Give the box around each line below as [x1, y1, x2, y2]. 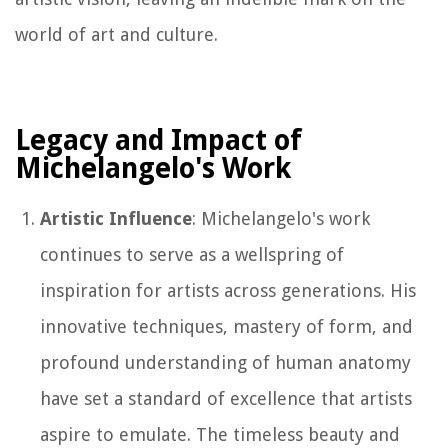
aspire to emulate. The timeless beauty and [40, 423, 400, 445]
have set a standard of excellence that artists [40, 387, 412, 409]
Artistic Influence [40, 207, 192, 229]
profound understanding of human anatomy [40, 351, 411, 373]
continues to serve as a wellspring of [40, 243, 344, 265]
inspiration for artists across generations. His [40, 279, 416, 301]
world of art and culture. [15, 23, 218, 45]
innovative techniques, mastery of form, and [40, 315, 413, 337]
